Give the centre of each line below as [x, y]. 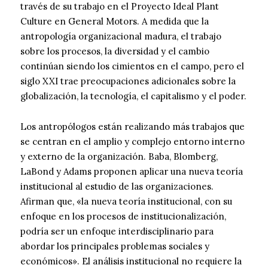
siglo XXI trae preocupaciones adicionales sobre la [128, 81]
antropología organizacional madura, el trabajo [121, 36]
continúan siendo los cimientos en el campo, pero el [132, 66]
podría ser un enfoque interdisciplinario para [117, 232]
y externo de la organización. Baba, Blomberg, [119, 157]
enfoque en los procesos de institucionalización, [123, 217]
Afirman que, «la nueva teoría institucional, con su [126, 202]
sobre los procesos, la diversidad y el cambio [115, 51]
